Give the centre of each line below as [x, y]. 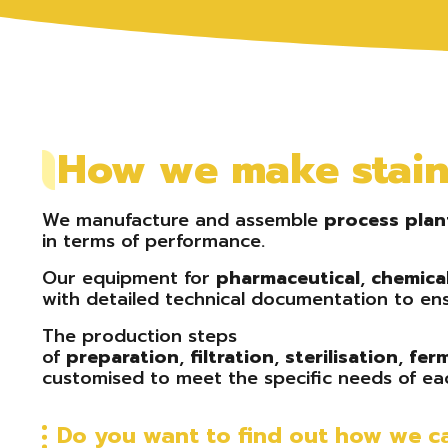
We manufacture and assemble [183, 220]
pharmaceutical [288, 278]
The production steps [139, 336]
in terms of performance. [153, 241]
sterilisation [341, 357]
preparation [122, 357]
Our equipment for [129, 278]
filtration [232, 357]
